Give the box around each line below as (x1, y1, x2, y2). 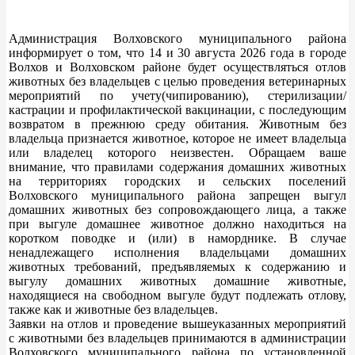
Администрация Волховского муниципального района (9, 31, 346, 45)
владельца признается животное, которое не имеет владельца (9, 131, 346, 145)
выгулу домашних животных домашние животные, (9, 273, 346, 288)
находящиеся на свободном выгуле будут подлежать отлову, (9, 288, 346, 302)
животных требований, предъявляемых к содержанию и (9, 259, 346, 273)
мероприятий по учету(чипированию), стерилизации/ (9, 88, 346, 102)
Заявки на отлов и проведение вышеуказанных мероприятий (9, 316, 346, 330)
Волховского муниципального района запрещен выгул (9, 188, 346, 202)
